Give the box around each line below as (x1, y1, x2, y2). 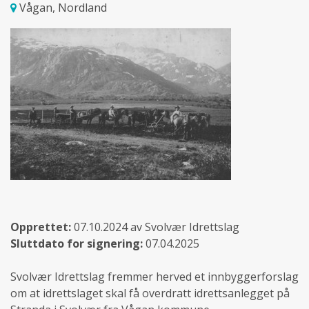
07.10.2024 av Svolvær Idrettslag (71, 219, 239, 235)
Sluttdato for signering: (10, 235, 143, 251)
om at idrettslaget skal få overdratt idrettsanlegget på (10, 285, 290, 301)
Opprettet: (10, 219, 71, 235)
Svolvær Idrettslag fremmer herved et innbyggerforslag (10, 268, 299, 284)
